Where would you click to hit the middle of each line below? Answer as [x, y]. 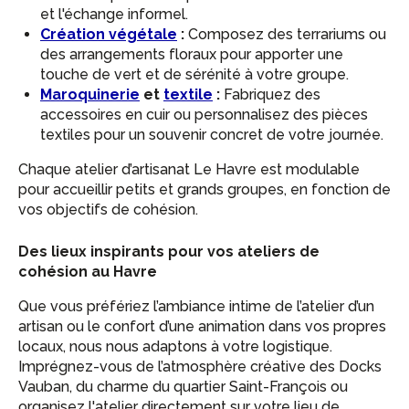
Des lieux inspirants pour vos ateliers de [169, 252]
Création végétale [109, 34]
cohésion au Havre [88, 272]
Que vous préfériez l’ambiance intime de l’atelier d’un [196, 306]
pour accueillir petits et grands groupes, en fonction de [204, 189]
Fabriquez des [270, 94]
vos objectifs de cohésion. [108, 210]
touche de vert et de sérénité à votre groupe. [194, 74]
